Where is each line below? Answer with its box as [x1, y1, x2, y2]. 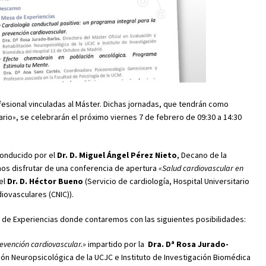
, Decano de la [177, 149, 227, 160]
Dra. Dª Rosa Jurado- [148, 238, 229, 249]
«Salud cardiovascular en [157, 162, 243, 173]
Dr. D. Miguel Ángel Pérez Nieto [57, 149, 177, 160]
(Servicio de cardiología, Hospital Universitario [83, 175, 249, 186]
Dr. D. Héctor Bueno [7, 175, 83, 186]
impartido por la [86, 238, 148, 249]
